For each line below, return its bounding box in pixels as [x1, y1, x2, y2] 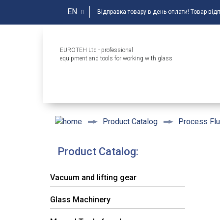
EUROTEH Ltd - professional [60, 47, 133, 54]
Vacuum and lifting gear [50, 173, 137, 183]
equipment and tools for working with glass [60, 55, 172, 62]
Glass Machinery [50, 195, 110, 205]
